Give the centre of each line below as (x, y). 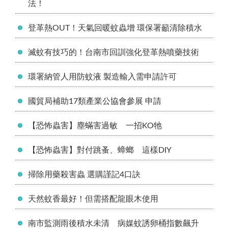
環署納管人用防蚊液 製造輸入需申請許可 (102, 77)
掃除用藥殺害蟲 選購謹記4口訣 (84, 174)
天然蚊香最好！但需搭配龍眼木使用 (93, 199)
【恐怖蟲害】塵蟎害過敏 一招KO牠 (95, 125)
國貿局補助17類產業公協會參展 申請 (95, 101)
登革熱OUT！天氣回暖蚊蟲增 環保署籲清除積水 (115, 28)
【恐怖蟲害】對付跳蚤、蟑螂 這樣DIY (100, 150)
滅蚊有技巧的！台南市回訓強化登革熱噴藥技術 (113, 52)
